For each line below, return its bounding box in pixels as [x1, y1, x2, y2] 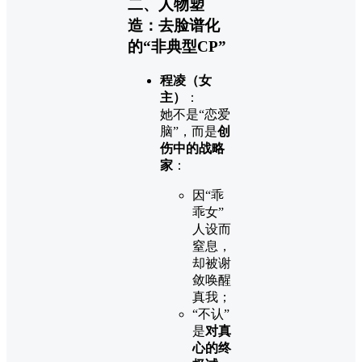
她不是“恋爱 [160, 107, 230, 121]
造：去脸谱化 [128, 16, 220, 34]
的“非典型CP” [128, 37, 226, 55]
